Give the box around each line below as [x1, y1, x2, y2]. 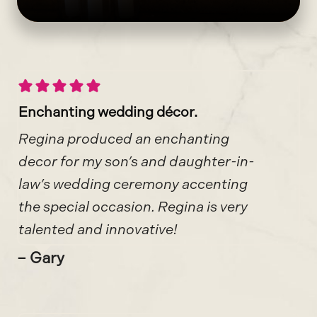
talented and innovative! [18, 220, 178, 238]
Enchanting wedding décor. [18, 103, 197, 120]
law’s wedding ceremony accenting [18, 175, 248, 192]
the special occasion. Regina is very [18, 197, 248, 215]
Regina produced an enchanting [18, 129, 229, 147]
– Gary [17, 248, 64, 267]
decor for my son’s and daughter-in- [18, 152, 254, 170]
